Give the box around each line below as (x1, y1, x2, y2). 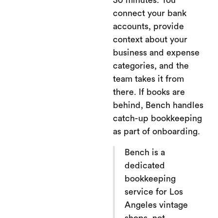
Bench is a (125, 148, 165, 157)
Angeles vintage (125, 200, 188, 209)
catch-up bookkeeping (113, 114, 202, 123)
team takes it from (113, 74, 184, 83)
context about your (113, 35, 187, 44)
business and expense (113, 48, 200, 57)
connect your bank (113, 9, 186, 18)
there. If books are (113, 88, 185, 96)
